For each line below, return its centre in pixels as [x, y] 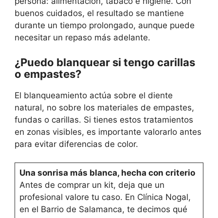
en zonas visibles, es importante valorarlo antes [108, 132]
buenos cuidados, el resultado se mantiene [99, 13]
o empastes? [48, 74]
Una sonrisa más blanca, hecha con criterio [107, 173]
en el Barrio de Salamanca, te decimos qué [103, 209]
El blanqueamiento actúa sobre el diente [94, 95]
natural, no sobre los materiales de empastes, [104, 107]
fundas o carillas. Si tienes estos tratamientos [104, 119]
